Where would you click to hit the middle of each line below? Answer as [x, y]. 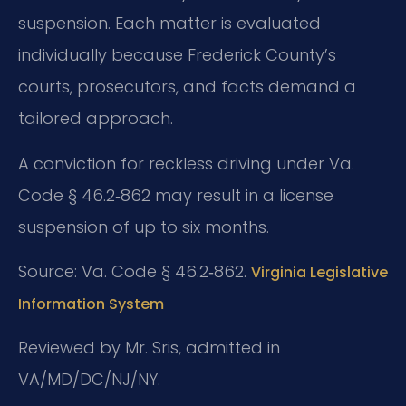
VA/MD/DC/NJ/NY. [89, 380]
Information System [91, 304]
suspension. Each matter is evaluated [169, 24]
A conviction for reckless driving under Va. [186, 163]
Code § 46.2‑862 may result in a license [176, 195]
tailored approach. [96, 119]
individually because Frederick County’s [177, 55]
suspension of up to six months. [144, 227]
